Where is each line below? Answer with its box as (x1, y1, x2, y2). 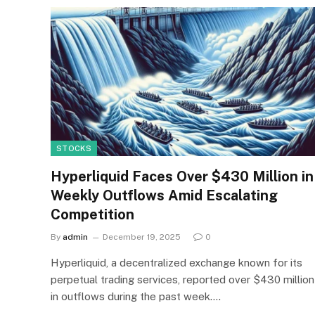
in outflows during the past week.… (51, 290, 221, 302)
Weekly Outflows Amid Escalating (51, 186, 278, 204)
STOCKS (56, 143, 91, 153)
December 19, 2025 (103, 231, 181, 242)
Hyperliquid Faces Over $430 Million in (51, 167, 314, 185)
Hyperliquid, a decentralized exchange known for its (51, 256, 302, 269)
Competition (51, 205, 134, 223)
